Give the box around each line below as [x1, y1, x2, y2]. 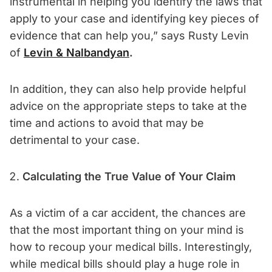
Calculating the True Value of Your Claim [22, 169, 236, 183]
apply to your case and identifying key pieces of [10, 12, 259, 25]
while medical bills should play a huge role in [10, 257, 240, 270]
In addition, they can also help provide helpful [10, 82, 246, 95]
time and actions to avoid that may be [10, 116, 204, 129]
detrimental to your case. [10, 133, 140, 146]
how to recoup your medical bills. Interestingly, [10, 240, 252, 253]
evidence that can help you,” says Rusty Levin [10, 29, 249, 42]
